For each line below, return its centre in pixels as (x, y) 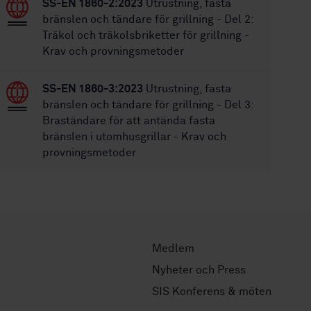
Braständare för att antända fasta (129, 121)
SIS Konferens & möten (212, 292)
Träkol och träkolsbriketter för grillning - (146, 35)
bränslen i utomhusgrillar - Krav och (135, 137)
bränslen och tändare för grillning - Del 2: (148, 19)
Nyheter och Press (199, 270)
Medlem (173, 249)
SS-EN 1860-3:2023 (93, 89)
